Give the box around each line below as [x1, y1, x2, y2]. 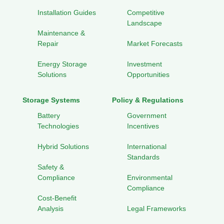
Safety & [37, 163, 64, 171]
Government [127, 111, 166, 120]
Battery [37, 111, 60, 120]
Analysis [37, 204, 63, 213]
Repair [37, 39, 58, 48]
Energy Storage [37, 60, 87, 68]
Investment [127, 60, 162, 68]
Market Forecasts [127, 39, 182, 48]
